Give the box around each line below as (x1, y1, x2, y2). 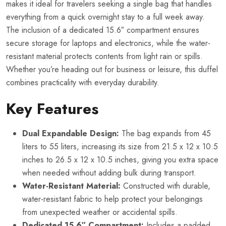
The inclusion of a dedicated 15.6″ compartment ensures (6, 24, 199, 36)
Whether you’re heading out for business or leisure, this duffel (6, 63, 218, 75)
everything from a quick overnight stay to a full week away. (6, 11, 205, 23)
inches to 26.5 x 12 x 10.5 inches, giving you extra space (22, 153, 218, 165)
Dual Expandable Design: (22, 127, 119, 139)
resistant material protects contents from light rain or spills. (6, 50, 203, 62)
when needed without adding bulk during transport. (22, 166, 196, 179)
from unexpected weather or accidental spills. (22, 206, 178, 218)
